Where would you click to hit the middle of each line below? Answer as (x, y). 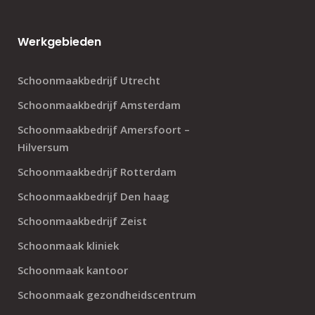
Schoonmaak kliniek (68, 245)
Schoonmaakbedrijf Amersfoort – (104, 129)
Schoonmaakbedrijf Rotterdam (97, 172)
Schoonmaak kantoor (73, 270)
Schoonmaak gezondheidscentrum (107, 295)
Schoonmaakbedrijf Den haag (94, 196)
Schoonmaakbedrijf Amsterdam (99, 105)
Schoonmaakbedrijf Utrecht (89, 80)
